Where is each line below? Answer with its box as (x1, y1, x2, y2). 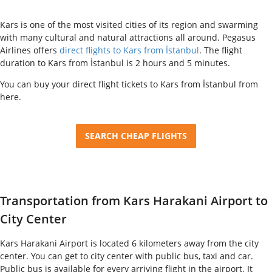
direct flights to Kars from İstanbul (59, 44, 199, 56)
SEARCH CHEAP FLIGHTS (85, 129, 187, 141)
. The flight (199, 44, 242, 56)
